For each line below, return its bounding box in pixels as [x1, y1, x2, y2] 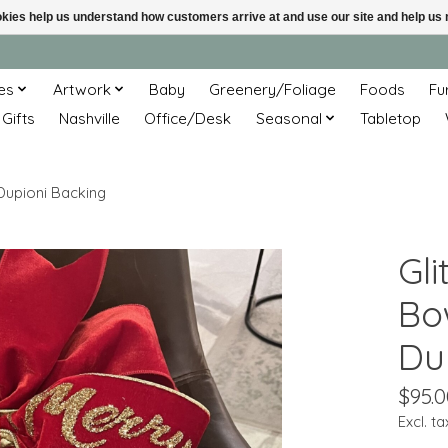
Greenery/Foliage [209, 79, 337, 99]
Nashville [59, 108, 121, 128]
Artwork [52, 79, 111, 99]
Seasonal [255, 108, 322, 128]
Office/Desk [144, 108, 232, 128]
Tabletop [360, 108, 421, 128]
